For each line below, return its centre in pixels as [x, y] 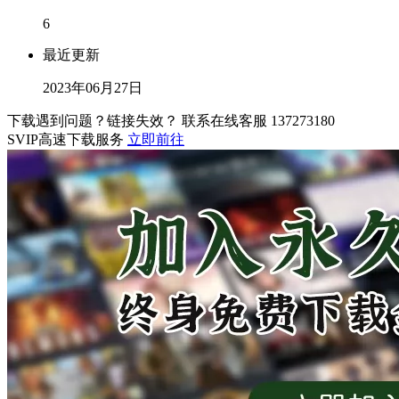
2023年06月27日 [93, 88]
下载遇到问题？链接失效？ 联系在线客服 [139, 121]
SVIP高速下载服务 [67, 140]
